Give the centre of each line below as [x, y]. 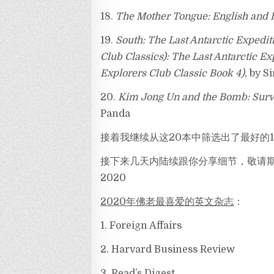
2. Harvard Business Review [168, 250]
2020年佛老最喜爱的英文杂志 [167, 202]
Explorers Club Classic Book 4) [173, 74]
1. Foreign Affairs [141, 226]
